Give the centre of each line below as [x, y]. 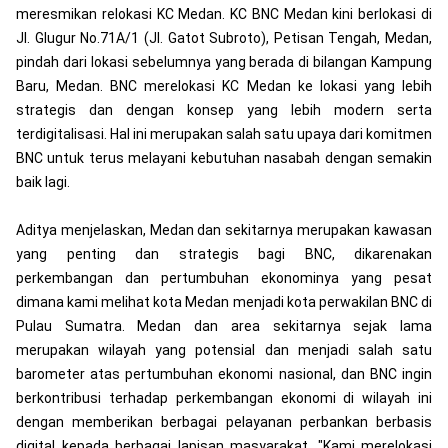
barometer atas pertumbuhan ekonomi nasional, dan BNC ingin [224, 373]
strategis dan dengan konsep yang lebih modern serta [224, 109]
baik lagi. [43, 181]
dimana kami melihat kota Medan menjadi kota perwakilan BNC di [224, 301]
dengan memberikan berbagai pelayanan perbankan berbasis [224, 421]
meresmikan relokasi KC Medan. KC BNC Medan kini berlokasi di [224, 13]
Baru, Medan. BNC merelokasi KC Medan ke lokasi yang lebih [224, 85]
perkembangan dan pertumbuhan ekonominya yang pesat [224, 277]
